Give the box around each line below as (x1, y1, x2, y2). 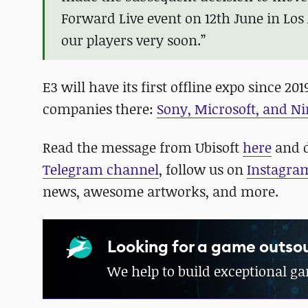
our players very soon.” (61, 31, 206, 49)
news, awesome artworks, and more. (43, 182, 278, 201)
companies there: (43, 100, 157, 118)
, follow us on (159, 160, 247, 179)
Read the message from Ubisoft (43, 138, 243, 157)
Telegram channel (43, 160, 159, 179)
